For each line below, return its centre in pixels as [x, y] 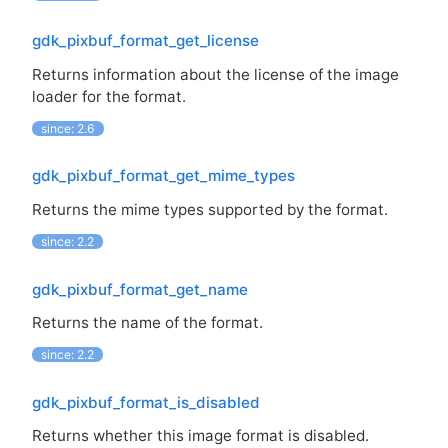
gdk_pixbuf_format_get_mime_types [163, 176]
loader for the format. [109, 96]
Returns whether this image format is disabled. [200, 436]
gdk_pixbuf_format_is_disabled [146, 402]
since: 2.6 [68, 128]
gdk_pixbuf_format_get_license [145, 41]
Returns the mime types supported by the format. [210, 209]
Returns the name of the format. [147, 322]
